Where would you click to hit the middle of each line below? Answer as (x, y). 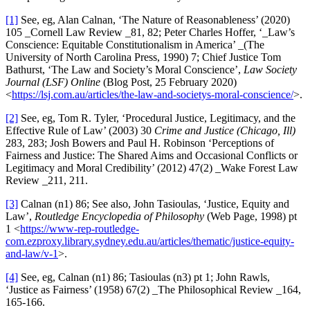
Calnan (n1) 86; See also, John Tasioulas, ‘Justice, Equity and (154, 203)
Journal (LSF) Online (53, 82)
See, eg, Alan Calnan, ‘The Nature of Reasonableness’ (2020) (154, 19)
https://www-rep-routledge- (80, 228)
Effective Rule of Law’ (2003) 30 (80, 130)
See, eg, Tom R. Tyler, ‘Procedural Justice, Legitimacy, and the (157, 118)
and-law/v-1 (32, 253)
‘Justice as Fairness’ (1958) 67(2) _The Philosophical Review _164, (153, 289)
